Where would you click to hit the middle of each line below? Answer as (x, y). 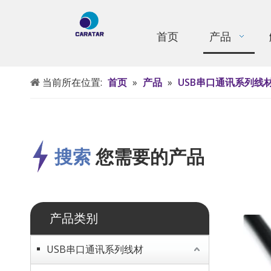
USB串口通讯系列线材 (95, 249)
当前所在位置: (72, 82)
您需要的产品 (148, 156)
